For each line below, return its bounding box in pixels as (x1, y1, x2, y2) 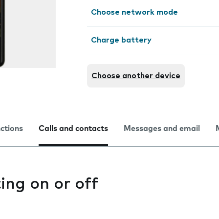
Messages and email (124, 125, 200, 132)
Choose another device (91, 72, 180, 80)
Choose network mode (91, 8, 178, 16)
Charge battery (91, 36, 152, 44)
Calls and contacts (39, 125, 108, 132)
